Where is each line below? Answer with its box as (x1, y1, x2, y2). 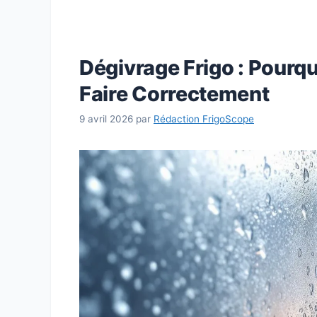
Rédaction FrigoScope (154, 113, 254, 125)
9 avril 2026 (79, 113, 133, 125)
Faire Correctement (79, 81, 270, 107)
